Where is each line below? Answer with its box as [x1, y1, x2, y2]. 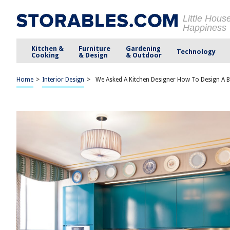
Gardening [125, 44, 161, 52]
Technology [176, 48, 216, 55]
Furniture [79, 44, 111, 52]
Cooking [31, 51, 60, 59]
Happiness [183, 23, 226, 33]
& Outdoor [125, 51, 162, 59]
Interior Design [42, 76, 84, 83]
